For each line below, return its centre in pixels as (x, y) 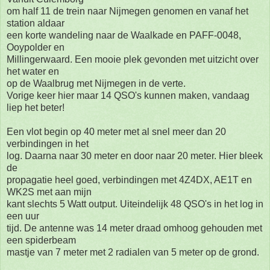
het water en (33, 71)
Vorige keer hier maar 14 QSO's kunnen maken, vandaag (128, 95)
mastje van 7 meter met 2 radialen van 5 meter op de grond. (133, 252)
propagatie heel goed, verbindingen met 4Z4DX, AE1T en (129, 180)
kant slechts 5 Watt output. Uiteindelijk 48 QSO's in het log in (135, 204)
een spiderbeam (41, 240)
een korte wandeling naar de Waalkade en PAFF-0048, (124, 35)
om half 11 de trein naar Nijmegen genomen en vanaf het (127, 11)
